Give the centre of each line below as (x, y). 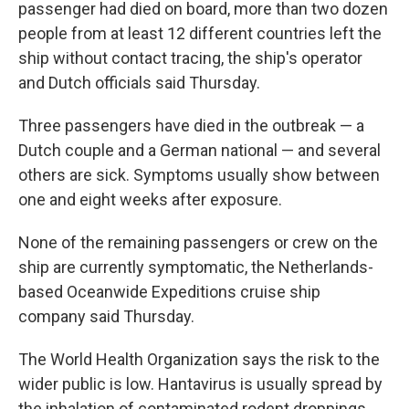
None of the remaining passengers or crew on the (198, 242)
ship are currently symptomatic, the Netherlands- (196, 267)
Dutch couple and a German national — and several (199, 150)
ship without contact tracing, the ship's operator (190, 58)
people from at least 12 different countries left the (200, 33)
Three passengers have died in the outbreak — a (191, 126)
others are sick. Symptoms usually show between (199, 175)
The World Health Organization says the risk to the (199, 359)
